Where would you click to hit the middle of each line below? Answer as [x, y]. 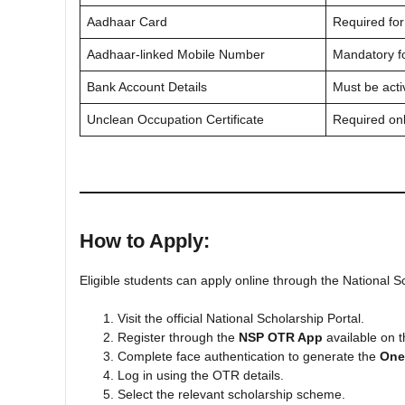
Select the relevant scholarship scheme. [231, 394]
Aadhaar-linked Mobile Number [176, 54]
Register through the [178, 337]
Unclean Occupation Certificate [175, 119]
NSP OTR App [281, 337]
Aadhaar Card [127, 21]
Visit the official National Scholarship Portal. [241, 318]
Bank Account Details [147, 86]
